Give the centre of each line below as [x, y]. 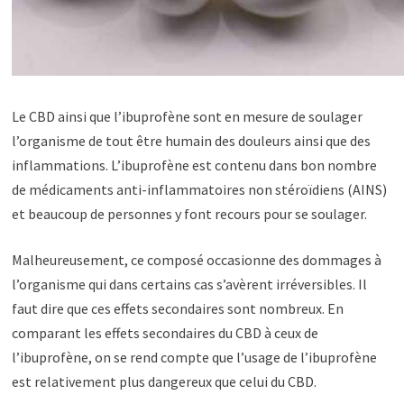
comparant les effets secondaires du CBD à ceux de [165, 333]
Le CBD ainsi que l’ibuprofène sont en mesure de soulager [188, 116]
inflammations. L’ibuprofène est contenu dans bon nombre [195, 165]
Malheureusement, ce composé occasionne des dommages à [197, 260]
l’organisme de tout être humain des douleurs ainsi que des [192, 141]
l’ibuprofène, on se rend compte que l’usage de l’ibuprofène [195, 357]
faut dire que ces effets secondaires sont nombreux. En [178, 308]
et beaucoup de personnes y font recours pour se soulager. [190, 214]
